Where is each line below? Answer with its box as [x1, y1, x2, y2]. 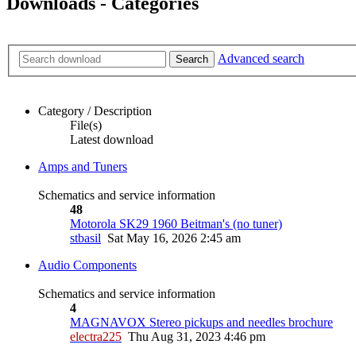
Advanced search [218, 51, 304, 65]
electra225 [70, 329, 122, 343]
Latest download [70, 132, 153, 146]
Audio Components [38, 257, 137, 272]
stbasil [70, 230, 101, 245]
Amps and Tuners [38, 159, 127, 173]
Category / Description [38, 103, 152, 118]
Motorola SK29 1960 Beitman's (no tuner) [70, 216, 282, 230]
